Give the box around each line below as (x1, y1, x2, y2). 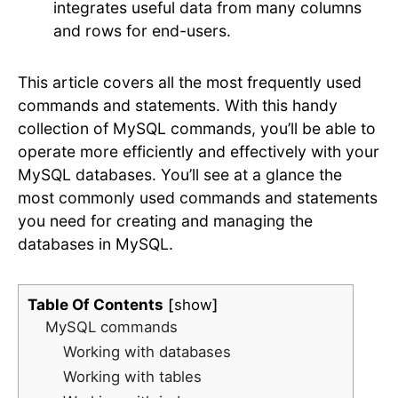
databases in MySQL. (18, 235, 173, 254)
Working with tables (63, 368, 202, 386)
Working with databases (63, 343, 231, 362)
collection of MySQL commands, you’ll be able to (18, 119, 376, 139)
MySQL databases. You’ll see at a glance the (18, 165, 342, 185)
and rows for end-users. (53, 21, 231, 41)
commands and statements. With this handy (18, 96, 338, 115)
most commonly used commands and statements (18, 188, 378, 208)
